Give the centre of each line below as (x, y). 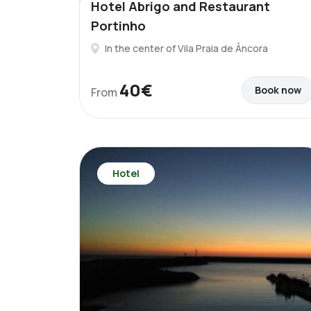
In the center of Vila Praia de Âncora (186, 48)
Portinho (118, 26)
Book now (278, 90)
